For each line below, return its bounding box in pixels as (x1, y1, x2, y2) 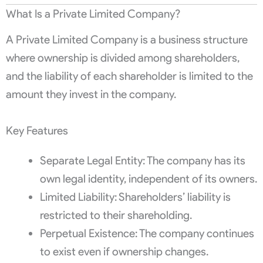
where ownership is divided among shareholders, (6, 51, 240, 65)
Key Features (6, 124, 68, 138)
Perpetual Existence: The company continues (39, 227, 254, 241)
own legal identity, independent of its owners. (39, 172, 257, 186)
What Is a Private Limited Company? (6, 6, 180, 21)
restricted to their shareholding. (39, 208, 192, 222)
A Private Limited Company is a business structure (6, 33, 248, 47)
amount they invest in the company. (6, 87, 176, 102)
